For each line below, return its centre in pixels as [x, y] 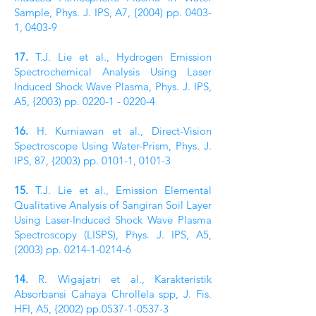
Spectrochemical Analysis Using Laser [113, 72]
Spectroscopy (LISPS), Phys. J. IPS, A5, [113, 235]
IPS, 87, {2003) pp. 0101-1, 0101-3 [92, 160]
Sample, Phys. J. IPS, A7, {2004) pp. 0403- [113, 12]
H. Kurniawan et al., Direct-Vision [120, 131]
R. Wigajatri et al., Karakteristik [120, 279]
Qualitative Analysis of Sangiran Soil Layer [113, 205]
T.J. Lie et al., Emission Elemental [120, 190]
